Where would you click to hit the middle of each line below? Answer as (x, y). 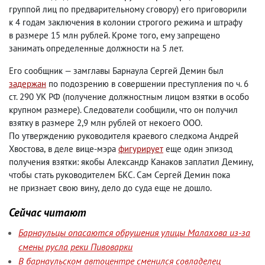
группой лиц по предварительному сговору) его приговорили (128, 9)
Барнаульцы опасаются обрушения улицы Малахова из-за (134, 232)
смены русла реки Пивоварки (75, 247)
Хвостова (26, 149)
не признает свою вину (53, 188)
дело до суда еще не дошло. (157, 188)
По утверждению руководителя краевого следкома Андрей (124, 136)
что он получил (209, 110)
